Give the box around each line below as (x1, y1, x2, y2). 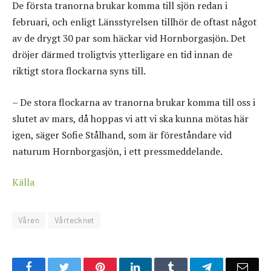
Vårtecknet (54, 215, 94, 226)
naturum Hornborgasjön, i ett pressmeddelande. (12, 144, 223, 158)
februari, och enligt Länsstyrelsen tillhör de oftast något (12, 15, 256, 29)
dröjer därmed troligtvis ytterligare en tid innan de (12, 48, 232, 62)
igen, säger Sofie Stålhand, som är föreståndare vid (12, 128, 232, 142)
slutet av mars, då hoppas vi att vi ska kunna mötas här (12, 111, 249, 125)
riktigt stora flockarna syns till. (12, 64, 146, 78)
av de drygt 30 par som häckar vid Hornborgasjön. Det (12, 31, 246, 45)
